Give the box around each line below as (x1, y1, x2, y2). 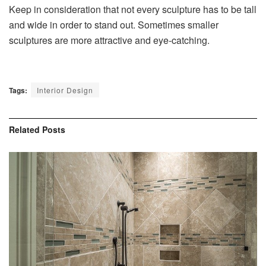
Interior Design (37, 84, 93, 95)
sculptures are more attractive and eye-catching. (9, 33, 210, 47)
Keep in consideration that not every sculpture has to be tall (9, 2, 256, 16)
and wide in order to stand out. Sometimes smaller (9, 17, 218, 31)
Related (9, 123, 40, 135)
